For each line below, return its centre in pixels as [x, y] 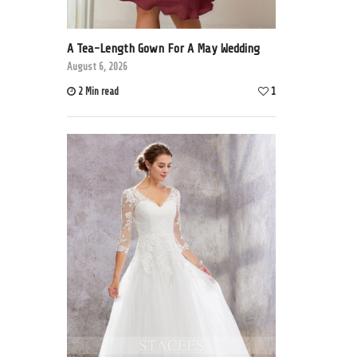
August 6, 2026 [97, 67]
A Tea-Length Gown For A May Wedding [163, 49]
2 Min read [98, 92]
